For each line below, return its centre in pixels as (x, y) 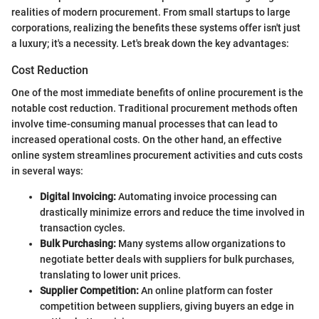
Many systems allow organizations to (201, 243)
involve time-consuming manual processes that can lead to (145, 124)
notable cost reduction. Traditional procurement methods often (155, 108)
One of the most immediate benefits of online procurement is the (157, 92)
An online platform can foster (206, 290)
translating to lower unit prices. (110, 274)
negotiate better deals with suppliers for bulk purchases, (167, 259)
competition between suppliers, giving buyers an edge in (167, 306)
